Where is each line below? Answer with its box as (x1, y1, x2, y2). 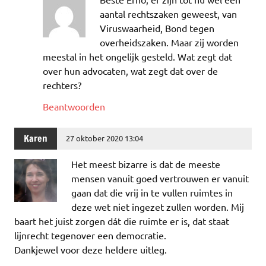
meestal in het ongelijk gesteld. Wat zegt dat (43, 50, 232, 63)
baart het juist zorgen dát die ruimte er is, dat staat (14, 214, 229, 227)
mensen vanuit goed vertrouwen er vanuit (71, 172, 249, 184)
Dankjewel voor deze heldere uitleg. (14, 243, 167, 255)
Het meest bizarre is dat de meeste (71, 157, 220, 170)
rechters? (43, 79, 81, 91)
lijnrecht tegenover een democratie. (14, 229, 166, 241)
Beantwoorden (43, 100, 105, 113)
